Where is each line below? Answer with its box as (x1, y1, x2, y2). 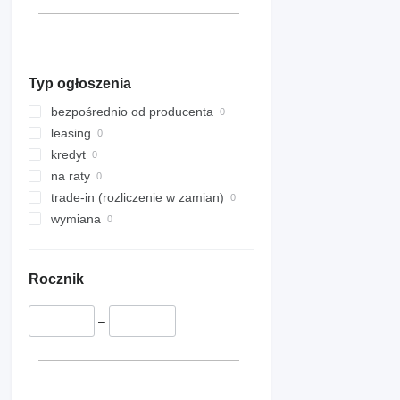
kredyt (51, 147, 86, 162)
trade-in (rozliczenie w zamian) (51, 190, 224, 205)
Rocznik (29, 271, 84, 287)
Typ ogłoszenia (29, 76, 131, 92)
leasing (51, 126, 91, 141)
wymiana (51, 212, 101, 227)
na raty (51, 169, 90, 184)
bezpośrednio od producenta (51, 104, 213, 120)
